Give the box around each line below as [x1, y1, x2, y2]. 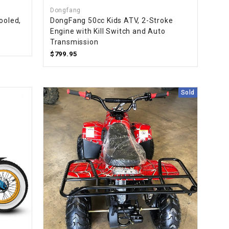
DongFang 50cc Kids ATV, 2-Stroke [50, 16, 173, 25]
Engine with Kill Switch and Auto [50, 27, 166, 36]
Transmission [50, 38, 99, 47]
